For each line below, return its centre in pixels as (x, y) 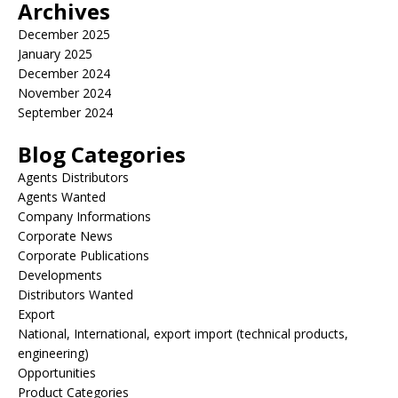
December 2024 (64, 74)
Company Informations (84, 217)
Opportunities (57, 373)
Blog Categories (102, 155)
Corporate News (65, 236)
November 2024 (64, 93)
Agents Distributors (73, 178)
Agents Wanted (62, 197)
